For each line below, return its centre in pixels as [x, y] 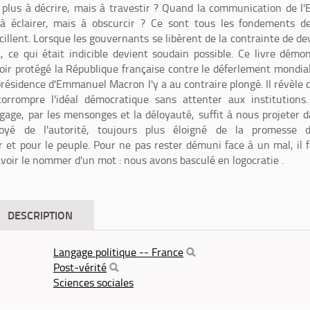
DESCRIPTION [40, 215]
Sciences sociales [93, 282]
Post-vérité [80, 267]
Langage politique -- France [118, 252]
